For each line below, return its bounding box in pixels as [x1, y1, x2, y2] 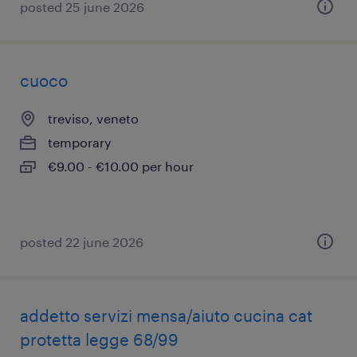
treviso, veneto [48, 111, 139, 126]
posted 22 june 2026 [20, 234, 143, 249]
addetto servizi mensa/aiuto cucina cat [20, 306, 312, 325]
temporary [48, 135, 112, 150]
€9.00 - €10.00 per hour [48, 159, 194, 174]
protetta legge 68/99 [20, 330, 178, 349]
